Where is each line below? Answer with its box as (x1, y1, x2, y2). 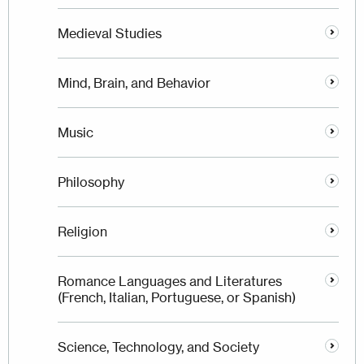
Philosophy (58, 174, 124, 191)
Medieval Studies (58, 25, 162, 42)
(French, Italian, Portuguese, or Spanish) (58, 289, 296, 306)
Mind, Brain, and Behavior (58, 75, 210, 92)
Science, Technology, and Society (58, 339, 259, 356)
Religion (58, 223, 107, 240)
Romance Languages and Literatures (58, 273, 282, 290)
